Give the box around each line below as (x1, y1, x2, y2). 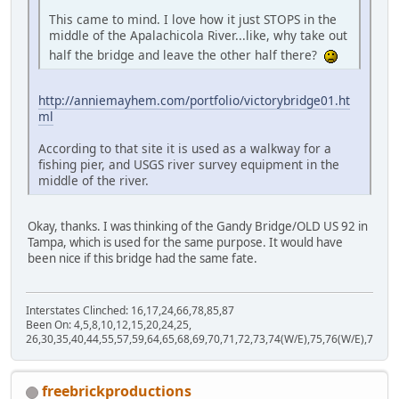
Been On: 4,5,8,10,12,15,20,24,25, (26, 317, 191, 333)
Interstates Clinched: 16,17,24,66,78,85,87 (26, 303, 234, 319)
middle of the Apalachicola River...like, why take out (49, 26, 347, 44)
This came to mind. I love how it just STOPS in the (49, 10, 337, 28)
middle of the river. (38, 171, 149, 189)
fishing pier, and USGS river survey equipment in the (38, 155, 339, 173)
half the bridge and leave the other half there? (49, 45, 324, 63)
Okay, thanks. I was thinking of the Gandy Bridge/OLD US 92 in (28, 217, 368, 234)
